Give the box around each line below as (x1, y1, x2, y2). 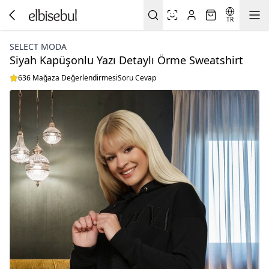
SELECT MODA (10, 41, 67, 52)
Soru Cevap (118, 73, 156, 83)
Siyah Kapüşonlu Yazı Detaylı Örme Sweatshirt (10, 53, 243, 67)
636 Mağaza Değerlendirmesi (18, 73, 118, 83)
